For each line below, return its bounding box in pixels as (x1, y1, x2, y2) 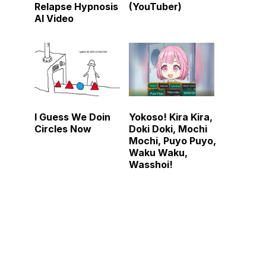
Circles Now (34, 123, 91, 135)
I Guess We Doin (34, 111, 110, 123)
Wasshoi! (129, 159, 173, 171)
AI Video (34, 12, 74, 24)
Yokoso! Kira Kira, (129, 111, 213, 123)
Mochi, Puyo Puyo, (129, 135, 216, 147)
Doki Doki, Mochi (129, 123, 207, 135)
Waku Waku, (129, 147, 188, 159)
